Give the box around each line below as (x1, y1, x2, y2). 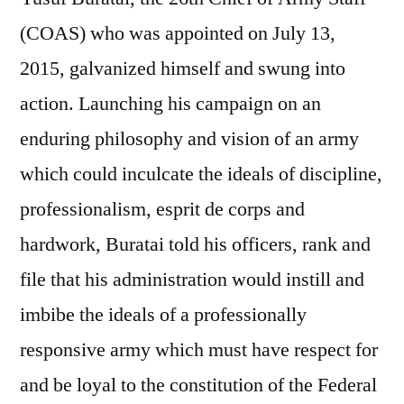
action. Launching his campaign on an (20, 90, 321, 116)
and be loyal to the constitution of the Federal (20, 372, 377, 398)
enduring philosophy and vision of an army (20, 125, 359, 151)
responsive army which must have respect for (20, 336, 378, 363)
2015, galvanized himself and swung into (20, 55, 345, 81)
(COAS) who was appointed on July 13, (20, 20, 335, 46)
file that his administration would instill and (20, 266, 364, 292)
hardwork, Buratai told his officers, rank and (20, 231, 371, 257)
